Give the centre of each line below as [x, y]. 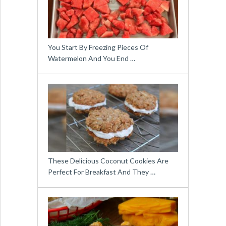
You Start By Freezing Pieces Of [98, 47]
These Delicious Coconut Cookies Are [108, 161]
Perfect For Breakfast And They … [101, 172]
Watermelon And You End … [91, 59]
